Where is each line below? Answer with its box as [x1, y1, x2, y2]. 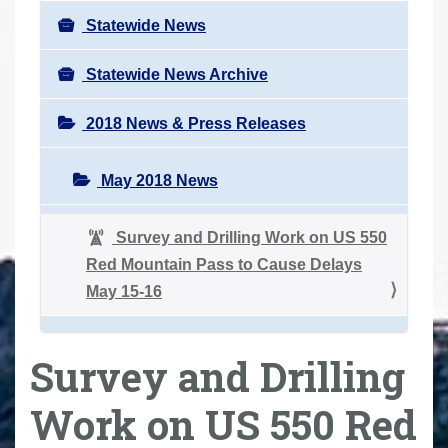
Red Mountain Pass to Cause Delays [86, 255, 362, 273]
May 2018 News [97, 171, 218, 189]
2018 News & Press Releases [82, 114, 306, 132]
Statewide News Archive [82, 65, 268, 83]
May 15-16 [86, 282, 162, 300]
